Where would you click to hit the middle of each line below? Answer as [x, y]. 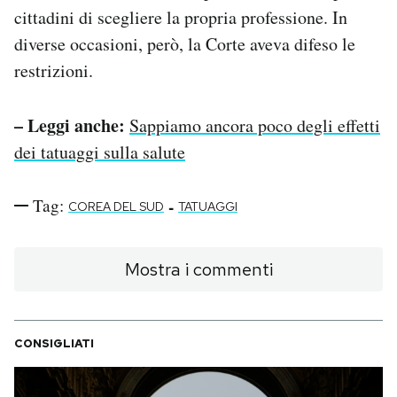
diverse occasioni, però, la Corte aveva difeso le [185, 44]
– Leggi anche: [70, 126]
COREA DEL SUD [116, 207]
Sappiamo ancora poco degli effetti [255, 126]
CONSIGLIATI [54, 344]
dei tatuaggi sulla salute [100, 152]
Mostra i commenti [198, 270]
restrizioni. [54, 71]
